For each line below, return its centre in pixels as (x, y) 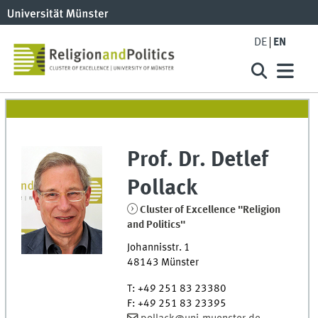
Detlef (239, 160)
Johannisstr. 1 (158, 248)
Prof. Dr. (166, 160)
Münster (180, 263)
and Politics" (156, 225)
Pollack (162, 189)
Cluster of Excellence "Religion (210, 210)
